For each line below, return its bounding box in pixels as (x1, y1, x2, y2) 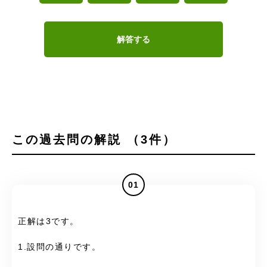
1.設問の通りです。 (18, 242, 101, 252)
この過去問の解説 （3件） (12, 133, 176, 147)
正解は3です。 (18, 217, 79, 226)
